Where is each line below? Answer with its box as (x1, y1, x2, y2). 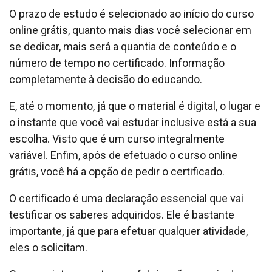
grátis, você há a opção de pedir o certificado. (9, 165, 225, 178)
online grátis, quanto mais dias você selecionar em (9, 23, 251, 36)
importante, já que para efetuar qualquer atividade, (9, 224, 248, 237)
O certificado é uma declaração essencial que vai (9, 191, 243, 205)
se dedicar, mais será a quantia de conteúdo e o (9, 39, 236, 53)
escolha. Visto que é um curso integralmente (9, 132, 225, 145)
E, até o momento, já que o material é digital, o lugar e (9, 99, 260, 112)
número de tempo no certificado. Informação (9, 56, 225, 69)
